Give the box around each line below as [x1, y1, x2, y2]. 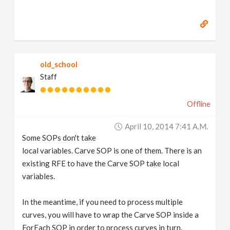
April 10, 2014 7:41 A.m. [124, 122, 208, 131]
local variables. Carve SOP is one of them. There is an [22, 146, 202, 155]
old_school [40, 60, 78, 69]
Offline [186, 100, 210, 108]
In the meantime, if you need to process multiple [22, 197, 183, 206]
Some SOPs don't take [22, 133, 97, 142]
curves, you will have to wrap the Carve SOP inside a [22, 210, 199, 219]
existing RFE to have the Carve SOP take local [22, 159, 180, 168]
